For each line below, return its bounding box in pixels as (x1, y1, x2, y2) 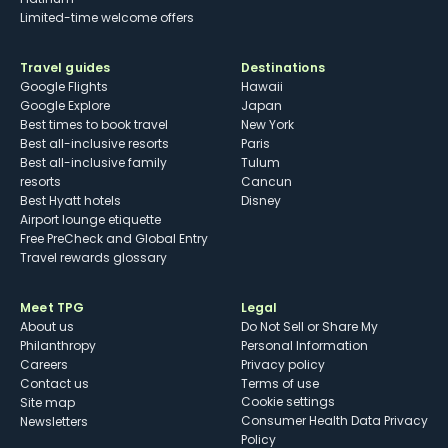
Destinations (240, 59, 325, 77)
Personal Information (240, 337, 368, 355)
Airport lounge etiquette (20, 211, 161, 229)
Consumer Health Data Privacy (240, 412, 428, 430)
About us (20, 318, 74, 336)
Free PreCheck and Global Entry (20, 230, 208, 248)
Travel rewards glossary (20, 249, 167, 267)
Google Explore (20, 97, 110, 115)
